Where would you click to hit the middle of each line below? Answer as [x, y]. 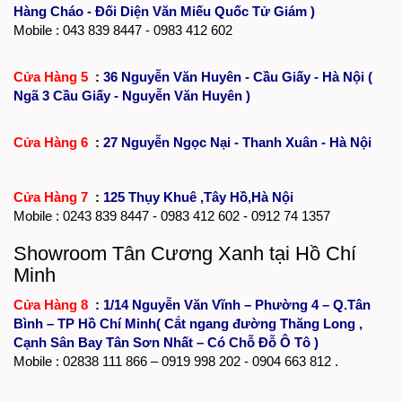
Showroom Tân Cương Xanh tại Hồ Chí [185, 253]
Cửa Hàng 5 [52, 76]
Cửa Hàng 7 [52, 197]
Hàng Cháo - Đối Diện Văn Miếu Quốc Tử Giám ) [164, 11]
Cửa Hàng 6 [52, 142]
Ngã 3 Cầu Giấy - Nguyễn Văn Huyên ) [132, 95]
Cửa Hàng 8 [52, 304]
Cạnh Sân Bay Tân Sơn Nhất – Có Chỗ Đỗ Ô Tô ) [166, 342]
